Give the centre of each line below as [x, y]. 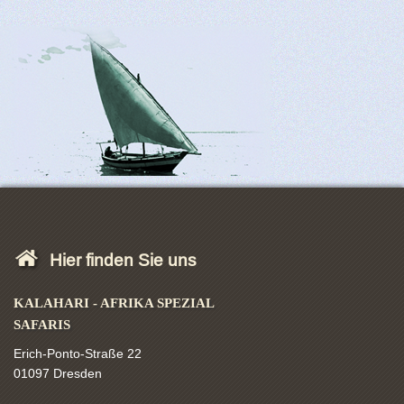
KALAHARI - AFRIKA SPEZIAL [114, 303]
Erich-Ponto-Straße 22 [78, 353]
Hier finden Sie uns [123, 259]
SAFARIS [42, 324]
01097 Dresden [58, 373]
